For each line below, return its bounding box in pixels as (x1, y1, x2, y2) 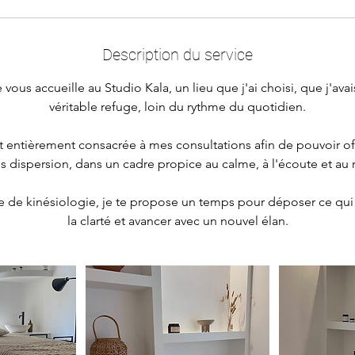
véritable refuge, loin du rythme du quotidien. (49, 99, 306, 114)
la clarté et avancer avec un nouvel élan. (67, 213, 288, 228)
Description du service (102, 45, 253, 64)
